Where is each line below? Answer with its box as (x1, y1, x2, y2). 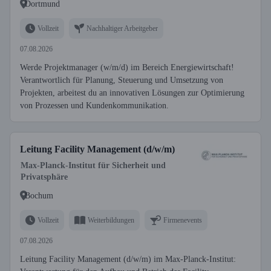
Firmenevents (163, 215, 202, 224)
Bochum (25, 191, 53, 200)
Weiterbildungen (88, 215, 134, 224)
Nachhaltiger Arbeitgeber (87, 24, 158, 33)
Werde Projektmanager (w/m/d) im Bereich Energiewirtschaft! (20, 63, 234, 72)
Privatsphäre (21, 172, 68, 181)
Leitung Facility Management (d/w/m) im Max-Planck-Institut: (20, 255, 236, 264)
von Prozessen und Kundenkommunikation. (20, 101, 169, 110)
